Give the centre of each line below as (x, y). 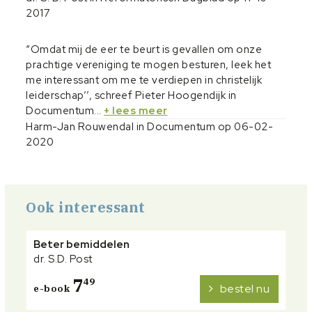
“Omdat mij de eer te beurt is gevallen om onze (144, 49)
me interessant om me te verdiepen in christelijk (144, 80)
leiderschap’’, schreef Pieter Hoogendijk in (131, 95)
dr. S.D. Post (63, 259)
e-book (53, 288)
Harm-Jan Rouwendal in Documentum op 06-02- (149, 126)
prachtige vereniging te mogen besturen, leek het (148, 64)
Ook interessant (86, 207)
